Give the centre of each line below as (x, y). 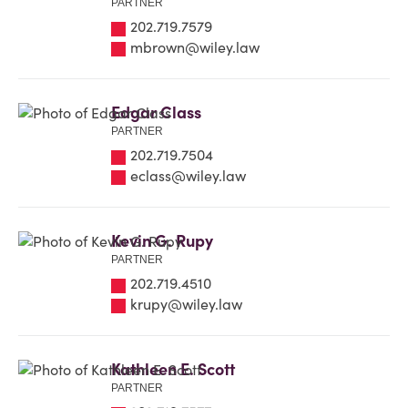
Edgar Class (156, 112)
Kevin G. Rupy (162, 241)
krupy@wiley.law (186, 304)
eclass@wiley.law (188, 175)
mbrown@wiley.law (195, 47)
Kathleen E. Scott (173, 369)
